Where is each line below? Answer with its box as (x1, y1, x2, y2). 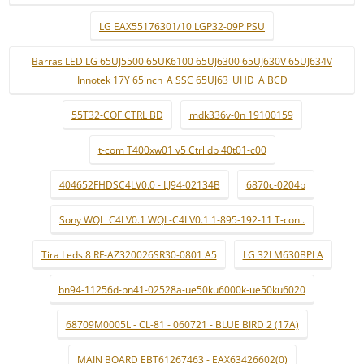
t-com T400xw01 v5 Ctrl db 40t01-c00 (97, 143, 266, 157)
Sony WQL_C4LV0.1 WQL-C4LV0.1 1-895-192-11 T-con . (59, 213, 305, 227)
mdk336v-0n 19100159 (188, 108, 293, 122)
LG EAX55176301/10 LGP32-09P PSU (99, 19, 265, 33)
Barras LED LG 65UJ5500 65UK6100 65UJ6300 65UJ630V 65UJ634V (32, 54, 332, 68)
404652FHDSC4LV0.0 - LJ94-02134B (58, 178, 220, 192)
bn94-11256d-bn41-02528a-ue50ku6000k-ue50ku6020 (58, 283, 305, 297)
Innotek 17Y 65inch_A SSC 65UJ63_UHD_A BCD (76, 73, 288, 87)
